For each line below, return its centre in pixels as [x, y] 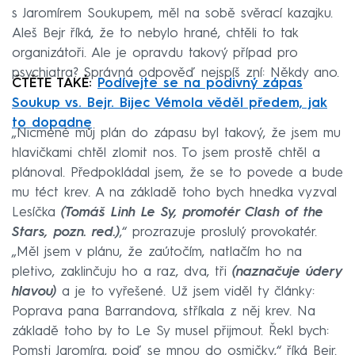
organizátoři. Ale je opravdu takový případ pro [155, 53]
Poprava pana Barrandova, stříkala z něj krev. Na [164, 311]
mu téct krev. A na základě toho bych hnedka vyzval [174, 193]
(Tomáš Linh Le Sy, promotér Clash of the [192, 212]
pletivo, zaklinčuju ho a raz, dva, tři [122, 272]
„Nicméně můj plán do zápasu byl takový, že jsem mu [176, 133]
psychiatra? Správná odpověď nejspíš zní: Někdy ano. [176, 73]
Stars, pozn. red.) [66, 232]
